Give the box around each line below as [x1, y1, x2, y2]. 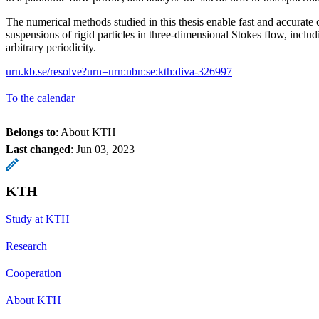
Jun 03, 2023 [76, 143, 135, 156]
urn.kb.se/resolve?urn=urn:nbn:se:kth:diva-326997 [6, 66, 232, 78]
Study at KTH [6, 213, 70, 226]
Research [6, 240, 47, 253]
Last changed [6, 143, 70, 156]
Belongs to [6, 126, 56, 139]
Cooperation [6, 267, 61, 280]
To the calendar [6, 92, 75, 105]
